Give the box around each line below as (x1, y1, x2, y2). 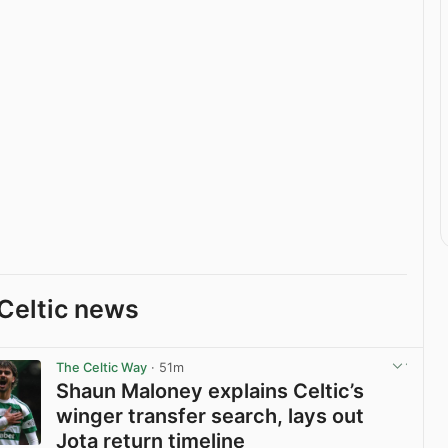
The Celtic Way (56, 360, 148, 376)
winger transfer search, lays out (56, 403, 365, 428)
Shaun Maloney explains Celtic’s (56, 378, 365, 403)
